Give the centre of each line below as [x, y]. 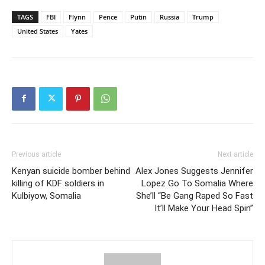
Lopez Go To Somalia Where [197, 183]
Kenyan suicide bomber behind [71, 171]
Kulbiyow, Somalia [46, 195]
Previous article [36, 154]
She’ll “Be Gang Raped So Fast [195, 195]
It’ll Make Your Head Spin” [204, 208]
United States [38, 31]
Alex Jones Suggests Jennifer [194, 171]
